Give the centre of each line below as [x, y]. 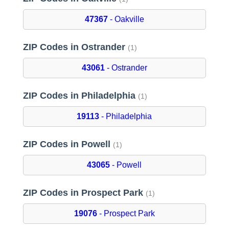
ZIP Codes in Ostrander [75, 47]
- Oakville [126, 19]
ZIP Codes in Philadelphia [80, 96]
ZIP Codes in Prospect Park [84, 193]
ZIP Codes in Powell [68, 144]
